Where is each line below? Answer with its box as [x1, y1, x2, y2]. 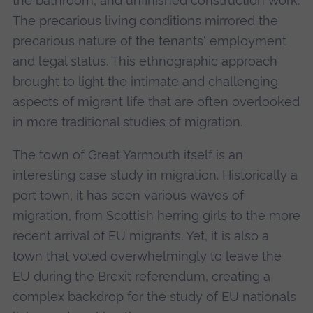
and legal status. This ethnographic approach [12, 54, 277, 69]
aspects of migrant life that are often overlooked [12, 94, 300, 110]
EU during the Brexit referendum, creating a [12, 269, 270, 284]
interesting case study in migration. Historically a [12, 168, 298, 183]
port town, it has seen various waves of [12, 188, 244, 203]
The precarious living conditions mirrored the [12, 13, 278, 29]
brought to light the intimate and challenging [12, 74, 278, 89]
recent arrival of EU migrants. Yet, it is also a [12, 228, 269, 244]
